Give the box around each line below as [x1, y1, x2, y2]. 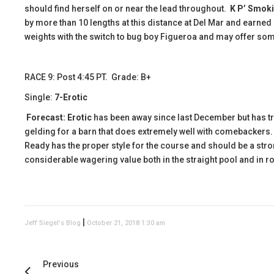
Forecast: [26, 113, 65, 122]
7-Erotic [54, 92, 87, 102]
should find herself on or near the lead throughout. [24, 4, 230, 13]
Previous [43, 259, 79, 269]
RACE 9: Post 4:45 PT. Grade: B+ [24, 72, 151, 82]
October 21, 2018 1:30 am [87, 219, 165, 227]
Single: [24, 92, 54, 102]
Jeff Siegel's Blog [24, 219, 81, 227]
